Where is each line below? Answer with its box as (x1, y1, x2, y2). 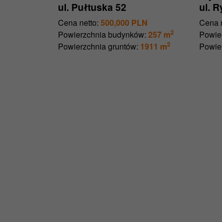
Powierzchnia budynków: (58, 29, 146, 41)
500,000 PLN (101, 17, 148, 29)
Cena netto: (58, 17, 99, 29)
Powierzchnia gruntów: (58, 41, 138, 53)
